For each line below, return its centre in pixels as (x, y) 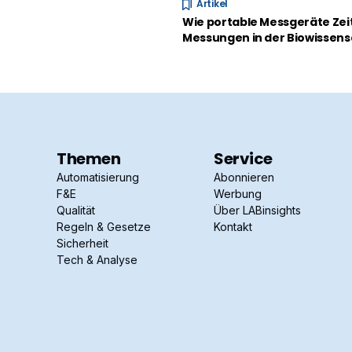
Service (243, 159)
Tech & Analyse (97, 260)
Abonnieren (244, 177)
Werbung (238, 194)
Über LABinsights (257, 210)
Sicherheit (82, 243)
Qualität (76, 210)
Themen (88, 159)
